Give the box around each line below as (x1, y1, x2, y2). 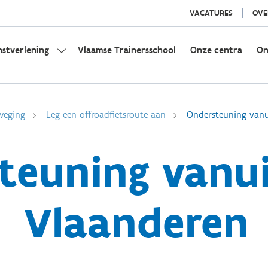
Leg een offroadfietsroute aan (46, 109, 166, 120)
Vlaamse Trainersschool (78, 44, 176, 56)
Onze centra (190, 44, 242, 56)
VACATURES (189, 8, 233, 18)
